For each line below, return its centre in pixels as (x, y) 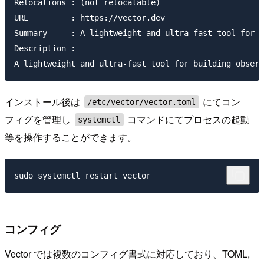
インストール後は (44, 102)
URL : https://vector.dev (90, 18)
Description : (45, 49)
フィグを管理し (39, 120)
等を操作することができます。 (71, 137)
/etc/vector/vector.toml (142, 102)
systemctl (99, 120)
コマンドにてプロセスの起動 (188, 120)
